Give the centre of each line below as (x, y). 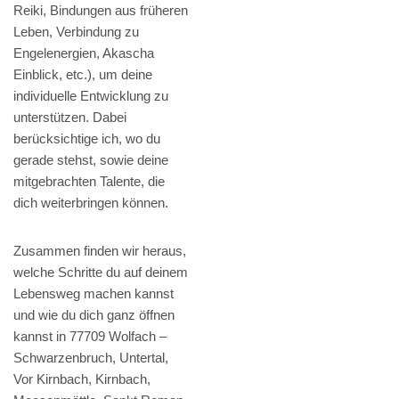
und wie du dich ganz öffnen (94, 314)
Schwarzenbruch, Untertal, (91, 357)
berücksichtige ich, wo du (87, 138)
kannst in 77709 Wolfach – (90, 336)
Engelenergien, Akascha (84, 53)
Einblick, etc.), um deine (83, 74)
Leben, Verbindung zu (76, 31)
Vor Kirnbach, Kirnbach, (82, 379)
